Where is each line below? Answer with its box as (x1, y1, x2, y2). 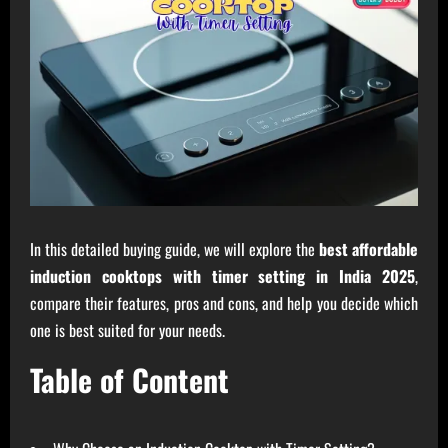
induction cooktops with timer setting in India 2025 (30, 264, 415, 289)
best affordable (319, 237, 418, 262)
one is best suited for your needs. (30, 318, 225, 343)
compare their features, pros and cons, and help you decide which (30, 291, 418, 316)
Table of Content (30, 357, 229, 403)
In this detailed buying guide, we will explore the (30, 237, 319, 262)
